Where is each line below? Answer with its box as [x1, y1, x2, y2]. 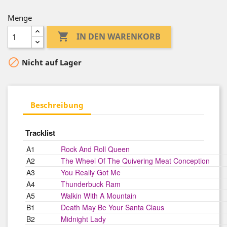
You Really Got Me [61, 167, 121, 177]
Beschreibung [30, 99, 84, 110]
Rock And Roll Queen [61, 144, 130, 154]
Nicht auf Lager [20, 57, 82, 68]
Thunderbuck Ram [61, 179, 121, 189]
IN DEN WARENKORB [77, 31, 161, 43]
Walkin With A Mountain [61, 191, 136, 201]
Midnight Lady [61, 214, 106, 224]
